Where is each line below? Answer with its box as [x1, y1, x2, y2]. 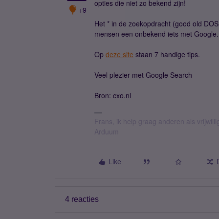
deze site [106, 49, 133, 59]
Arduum [94, 127, 119, 136]
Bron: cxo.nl [94, 90, 131, 100]
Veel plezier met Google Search [94, 70, 192, 80]
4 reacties [65, 195, 99, 203]
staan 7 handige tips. [133, 49, 200, 59]
